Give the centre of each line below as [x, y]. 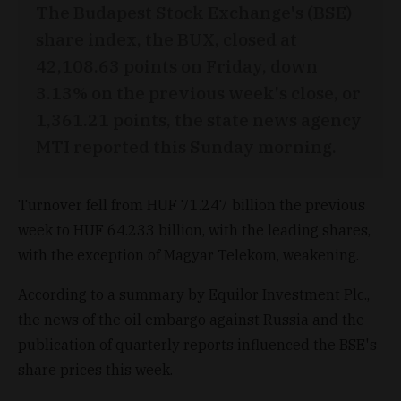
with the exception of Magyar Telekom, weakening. [190, 255]
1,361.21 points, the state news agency [199, 119]
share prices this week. [95, 369]
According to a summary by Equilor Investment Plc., [194, 294]
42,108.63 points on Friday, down [177, 65]
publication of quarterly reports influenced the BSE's [197, 344]
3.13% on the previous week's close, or [198, 92]
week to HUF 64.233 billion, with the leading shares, [194, 230]
